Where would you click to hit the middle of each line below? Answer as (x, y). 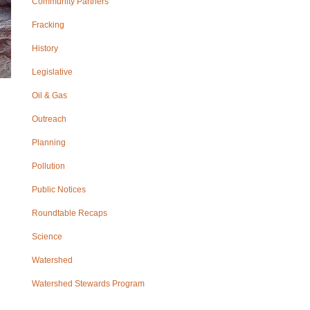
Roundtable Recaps (70, 213)
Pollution (48, 166)
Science (47, 237)
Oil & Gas (49, 95)
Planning (49, 143)
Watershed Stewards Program (88, 284)
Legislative (52, 72)
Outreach (49, 119)
